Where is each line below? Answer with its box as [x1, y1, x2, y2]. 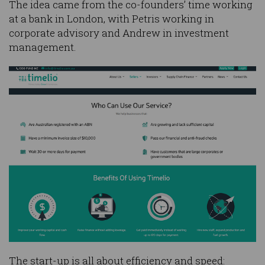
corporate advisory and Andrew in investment [9, 25, 229, 40]
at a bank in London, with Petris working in [9, 11, 214, 25]
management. [9, 40, 76, 54]
